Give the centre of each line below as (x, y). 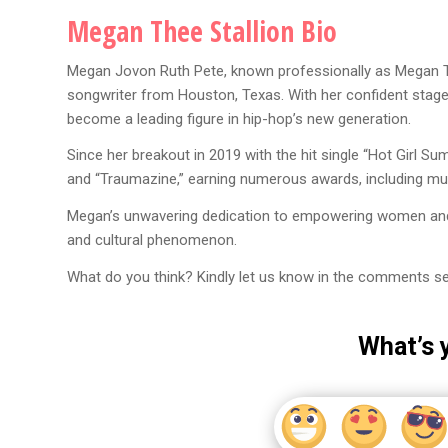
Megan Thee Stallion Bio (202, 30)
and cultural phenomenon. (152, 240)
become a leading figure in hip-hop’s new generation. (239, 118)
